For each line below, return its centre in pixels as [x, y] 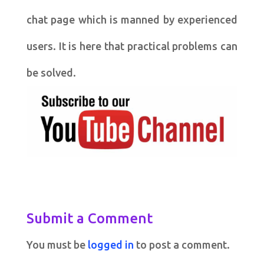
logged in [110, 244]
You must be [57, 244]
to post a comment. [181, 244]
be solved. [51, 73]
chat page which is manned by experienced [132, 20]
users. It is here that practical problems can [132, 46]
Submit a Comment [89, 218]
